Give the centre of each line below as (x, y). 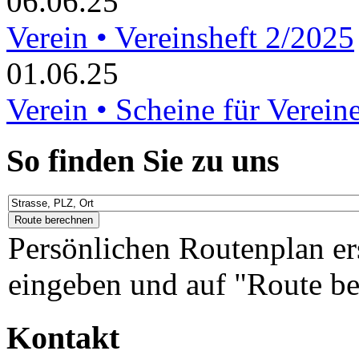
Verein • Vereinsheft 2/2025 (180, 37)
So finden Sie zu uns (143, 161)
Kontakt (63, 337)
